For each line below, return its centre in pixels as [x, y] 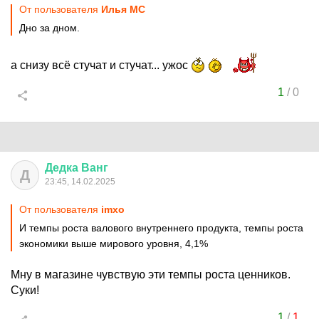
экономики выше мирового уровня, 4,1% [114, 244]
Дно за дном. [49, 28]
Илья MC [123, 9]
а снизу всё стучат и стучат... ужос [101, 65]
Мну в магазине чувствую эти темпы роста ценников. [151, 274]
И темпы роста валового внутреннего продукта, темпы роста [161, 228]
